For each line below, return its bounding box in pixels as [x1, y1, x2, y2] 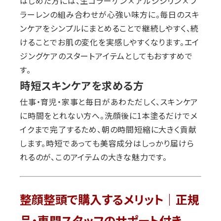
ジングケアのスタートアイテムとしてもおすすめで [20, 50, 193, 62]
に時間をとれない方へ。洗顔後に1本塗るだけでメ [20, 110, 198, 122]
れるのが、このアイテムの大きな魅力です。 [20, 151, 168, 163]
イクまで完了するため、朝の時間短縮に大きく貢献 [20, 123, 197, 136]
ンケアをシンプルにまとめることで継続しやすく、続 [20, 22, 199, 35]
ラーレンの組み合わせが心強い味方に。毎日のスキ [20, 8, 200, 21]
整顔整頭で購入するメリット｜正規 [20, 193, 199, 208]
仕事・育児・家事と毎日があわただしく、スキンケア [20, 96, 199, 108]
